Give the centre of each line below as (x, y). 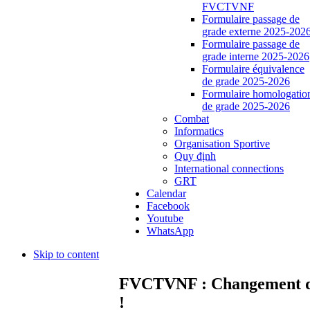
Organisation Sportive (222, 143)
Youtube (165, 218)
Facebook (168, 206)
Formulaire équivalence (253, 69)
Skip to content (66, 254)
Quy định (195, 156)
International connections (229, 168)
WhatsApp (170, 230)
